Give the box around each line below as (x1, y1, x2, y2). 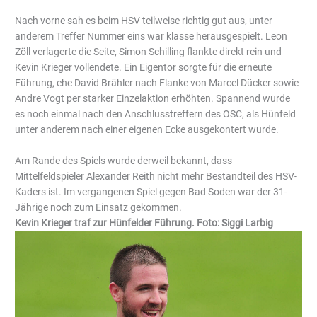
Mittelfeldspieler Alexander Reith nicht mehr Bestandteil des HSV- (15, 171, 298, 183)
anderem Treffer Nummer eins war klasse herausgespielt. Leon (15, 30, 288, 42)
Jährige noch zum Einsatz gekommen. (15, 202, 183, 214)
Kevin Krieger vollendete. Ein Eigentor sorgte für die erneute (15, 62, 272, 74)
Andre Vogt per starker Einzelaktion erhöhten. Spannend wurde (15, 93, 291, 105)
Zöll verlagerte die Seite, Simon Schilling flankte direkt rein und (15, 46, 282, 58)
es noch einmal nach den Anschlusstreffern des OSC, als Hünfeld (15, 108, 296, 120)
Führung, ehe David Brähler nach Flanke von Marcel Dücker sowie (15, 77, 299, 89)
